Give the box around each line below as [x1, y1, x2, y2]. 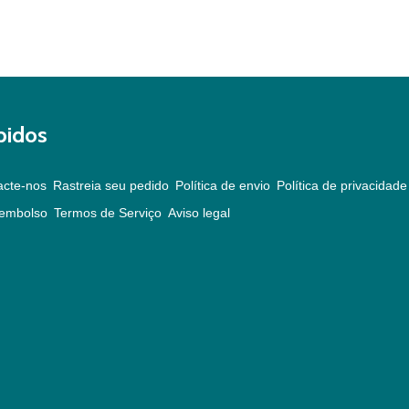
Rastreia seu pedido [52, 178, 169, 194]
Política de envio [174, 178, 270, 194]
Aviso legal [167, 205, 230, 221]
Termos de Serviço [53, 205, 162, 221]
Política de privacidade [276, 178, 407, 194]
